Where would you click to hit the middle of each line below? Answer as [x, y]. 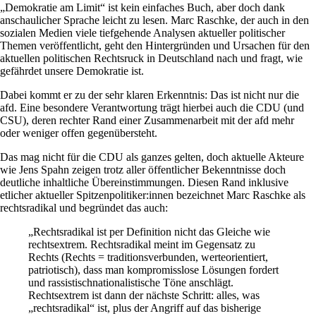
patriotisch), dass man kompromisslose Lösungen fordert [153, 269]
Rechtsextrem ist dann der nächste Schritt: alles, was [144, 295]
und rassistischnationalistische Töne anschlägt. [131, 282]
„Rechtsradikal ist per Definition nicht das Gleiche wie [149, 231]
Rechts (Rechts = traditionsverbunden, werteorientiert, [148, 257]
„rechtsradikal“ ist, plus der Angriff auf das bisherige [145, 308]
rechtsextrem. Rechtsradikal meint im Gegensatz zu [142, 244]
